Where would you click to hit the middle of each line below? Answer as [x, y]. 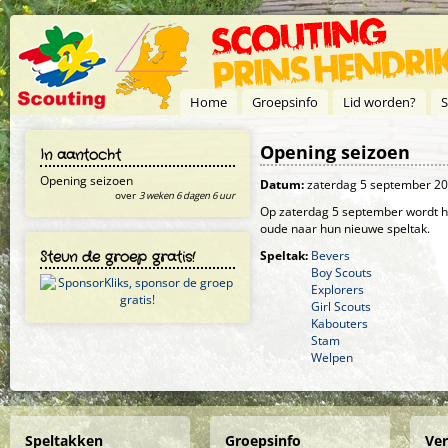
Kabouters [339, 323]
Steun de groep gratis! [117, 257]
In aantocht [80, 155]
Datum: [283, 184]
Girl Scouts [341, 306]
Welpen [332, 357]
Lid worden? [379, 102]
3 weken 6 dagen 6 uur [187, 195]
